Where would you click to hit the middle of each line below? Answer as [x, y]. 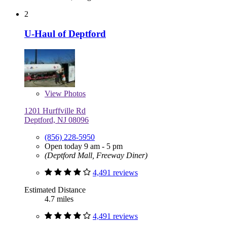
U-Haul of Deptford [65, 33]
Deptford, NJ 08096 [56, 120]
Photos [74, 93]
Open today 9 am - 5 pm [84, 146]
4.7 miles [59, 199]
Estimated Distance [55, 190]
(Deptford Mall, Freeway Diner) [96, 155]
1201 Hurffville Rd [55, 110]
